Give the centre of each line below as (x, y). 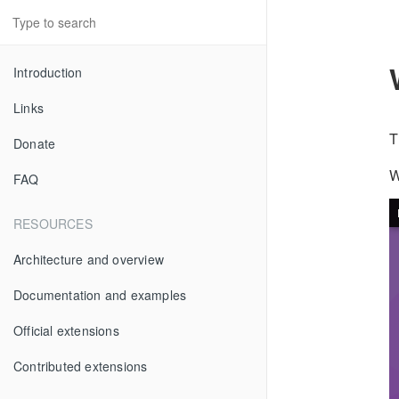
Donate (35, 143)
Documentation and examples (100, 295)
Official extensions (66, 330)
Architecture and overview (89, 259)
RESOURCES (53, 224)
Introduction (48, 72)
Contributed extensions (81, 366)
